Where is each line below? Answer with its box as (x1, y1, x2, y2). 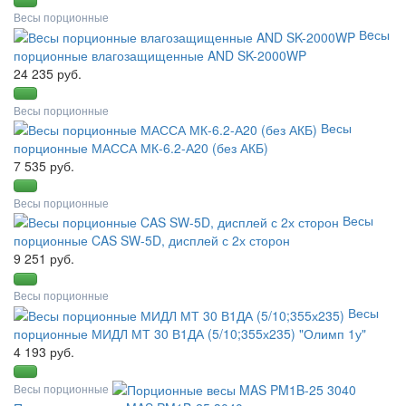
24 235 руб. (14, 63, 82, 82)
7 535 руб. (14, 157, 74, 176)
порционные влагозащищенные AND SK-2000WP (14, 45, 306, 64)
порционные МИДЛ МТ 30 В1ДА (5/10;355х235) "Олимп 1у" (14, 324, 366, 343)
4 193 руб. (14, 342, 74, 361)
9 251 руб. (14, 249, 74, 268)
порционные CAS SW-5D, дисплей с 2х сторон (14, 231, 290, 250)
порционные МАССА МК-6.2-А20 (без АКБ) (14, 139, 268, 158)
